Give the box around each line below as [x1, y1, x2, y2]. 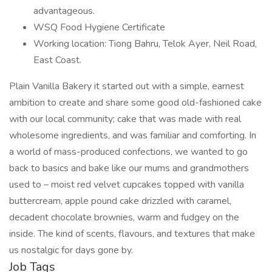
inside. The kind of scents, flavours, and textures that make [9, 227, 255, 240]
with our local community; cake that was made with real [9, 112, 241, 126]
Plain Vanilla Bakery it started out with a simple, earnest [9, 80, 244, 93]
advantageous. [33, 4, 95, 18]
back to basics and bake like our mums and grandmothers [9, 161, 249, 175]
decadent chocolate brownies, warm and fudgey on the [9, 211, 239, 224]
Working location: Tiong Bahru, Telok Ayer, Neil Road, [33, 37, 257, 50]
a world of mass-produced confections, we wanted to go [9, 145, 248, 158]
